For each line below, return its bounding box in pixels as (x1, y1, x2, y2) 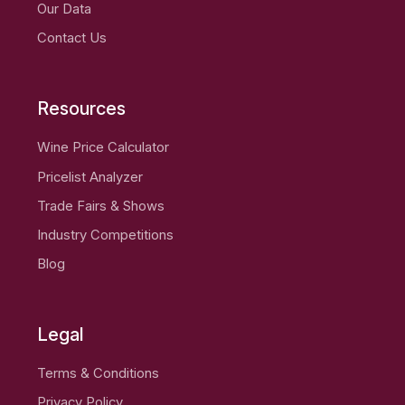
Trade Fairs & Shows (37, 197, 165, 214)
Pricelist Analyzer (37, 168, 144, 185)
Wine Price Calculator (37, 139, 170, 156)
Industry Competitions (37, 227, 174, 244)
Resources (37, 97, 127, 119)
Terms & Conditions (37, 365, 160, 382)
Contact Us (37, 30, 108, 47)
